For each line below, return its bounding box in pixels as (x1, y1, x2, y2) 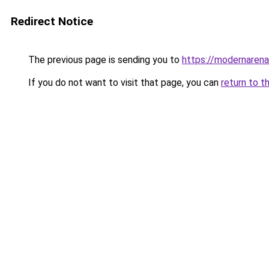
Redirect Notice (11, 14, 93, 28)
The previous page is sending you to (26, 54, 182, 65)
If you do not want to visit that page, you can (26, 77, 221, 88)
